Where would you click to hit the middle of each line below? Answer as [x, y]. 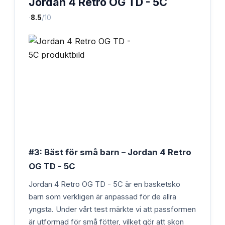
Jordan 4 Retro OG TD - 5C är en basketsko [104, 184]
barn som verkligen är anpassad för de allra [102, 197]
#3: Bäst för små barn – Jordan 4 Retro [110, 152]
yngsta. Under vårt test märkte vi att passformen [112, 209]
